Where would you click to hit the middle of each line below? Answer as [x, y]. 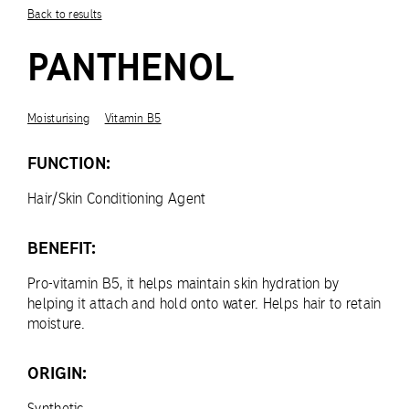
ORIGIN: [57, 373]
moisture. [57, 324]
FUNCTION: [69, 163]
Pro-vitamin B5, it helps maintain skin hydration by [184, 283]
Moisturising [59, 118]
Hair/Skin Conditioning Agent [117, 199]
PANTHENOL [131, 67]
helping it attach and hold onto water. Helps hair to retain [204, 304]
